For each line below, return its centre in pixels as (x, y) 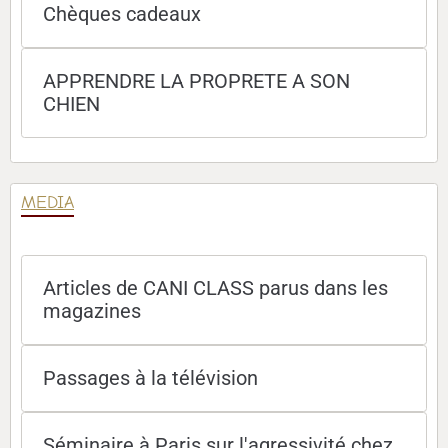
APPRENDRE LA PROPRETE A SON (196, 81)
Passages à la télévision (150, 378)
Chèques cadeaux (122, 14)
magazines (92, 311)
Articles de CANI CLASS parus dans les (215, 288)
